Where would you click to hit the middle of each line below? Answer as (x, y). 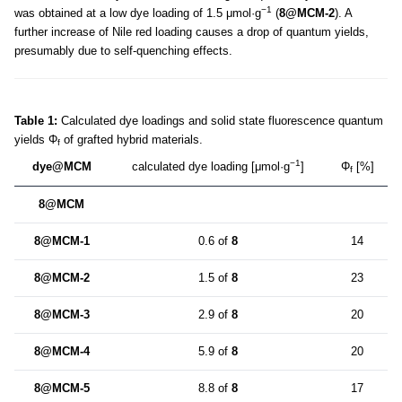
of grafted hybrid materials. (131, 139)
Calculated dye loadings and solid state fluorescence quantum (220, 120)
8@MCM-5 (61, 388)
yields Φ (36, 139)
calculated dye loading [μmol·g (210, 166)
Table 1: (36, 120)
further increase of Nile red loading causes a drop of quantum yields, (192, 31)
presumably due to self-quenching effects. (123, 50)
